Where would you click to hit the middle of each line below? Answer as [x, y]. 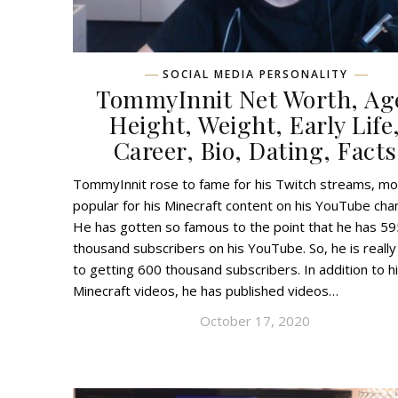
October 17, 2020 [255, 321]
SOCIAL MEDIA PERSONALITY [255, 75]
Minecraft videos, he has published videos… [206, 291]
